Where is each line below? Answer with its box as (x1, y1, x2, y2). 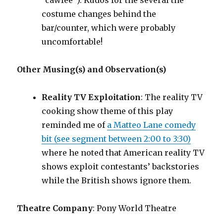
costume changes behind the (42, 9, 157, 19)
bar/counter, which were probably (42, 23, 176, 33)
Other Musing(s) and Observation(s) (17, 64, 166, 75)
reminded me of (42, 120, 108, 130)
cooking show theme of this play (42, 106, 173, 116)
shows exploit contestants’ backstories (42, 162, 200, 172)
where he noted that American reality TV (42, 148, 205, 158)
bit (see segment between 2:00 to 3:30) (42, 134, 191, 144)
